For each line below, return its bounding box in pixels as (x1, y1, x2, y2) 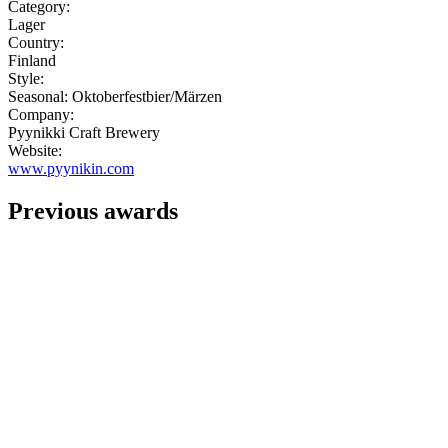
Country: (8, 33, 64, 51)
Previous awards (8, 197, 178, 224)
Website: (8, 141, 62, 159)
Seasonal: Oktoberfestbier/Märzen (8, 87, 222, 105)
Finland (8, 51, 56, 69)
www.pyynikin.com (8, 159, 134, 177)
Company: (8, 105, 74, 123)
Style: (8, 69, 44, 87)
